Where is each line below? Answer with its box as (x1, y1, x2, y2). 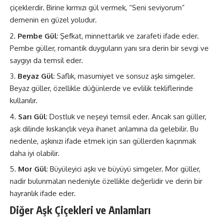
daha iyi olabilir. (10, 148, 60, 158)
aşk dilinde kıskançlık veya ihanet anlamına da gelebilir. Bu (10, 124, 198, 133)
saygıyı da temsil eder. (10, 55, 83, 65)
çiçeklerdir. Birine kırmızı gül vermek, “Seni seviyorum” (10, 3, 185, 12)
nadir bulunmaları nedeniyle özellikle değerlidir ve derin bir (10, 176, 202, 186)
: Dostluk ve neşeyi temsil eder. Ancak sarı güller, (46, 111, 206, 121)
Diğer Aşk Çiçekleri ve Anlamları (10, 203, 151, 217)
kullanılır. (10, 96, 38, 105)
